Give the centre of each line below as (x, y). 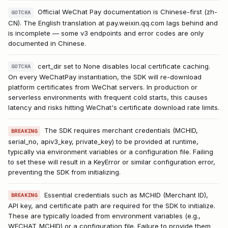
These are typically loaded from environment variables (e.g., (104, 216)
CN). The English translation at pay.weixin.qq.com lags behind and (113, 23)
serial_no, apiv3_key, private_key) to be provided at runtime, (103, 141)
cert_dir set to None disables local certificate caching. (124, 66)
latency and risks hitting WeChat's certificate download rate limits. (114, 108)
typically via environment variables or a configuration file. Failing (111, 151)
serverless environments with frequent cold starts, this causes (108, 97)
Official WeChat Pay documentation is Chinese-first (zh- (128, 12)
